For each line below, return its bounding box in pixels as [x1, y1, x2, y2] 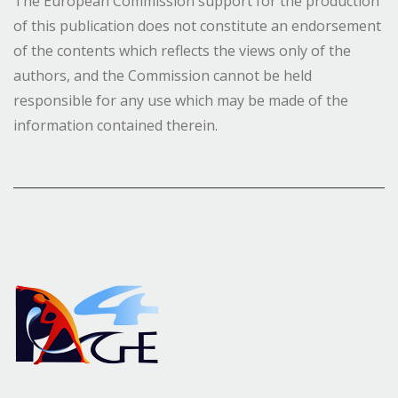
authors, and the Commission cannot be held [13, 65, 312, 85]
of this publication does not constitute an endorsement [13, 15, 381, 36]
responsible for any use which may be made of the [13, 90, 348, 110]
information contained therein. [13, 115, 218, 135]
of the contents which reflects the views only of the [13, 40, 351, 60]
